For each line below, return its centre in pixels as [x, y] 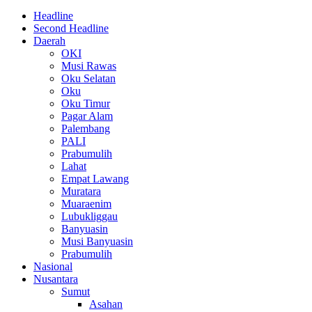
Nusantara [56, 279]
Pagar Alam [87, 116]
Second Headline [71, 29]
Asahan [106, 304]
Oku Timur [86, 104]
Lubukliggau [89, 217]
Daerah [49, 41]
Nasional [53, 267]
